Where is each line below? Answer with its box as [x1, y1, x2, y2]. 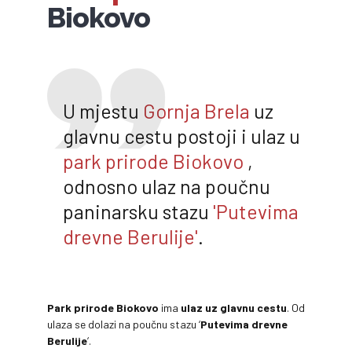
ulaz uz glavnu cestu [181, 301, 287, 315]
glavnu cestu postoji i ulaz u [63, 124, 300, 148]
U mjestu [63, 99, 143, 123]
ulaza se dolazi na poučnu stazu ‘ [47, 317, 200, 332]
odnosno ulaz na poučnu [63, 174, 270, 199]
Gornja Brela [143, 99, 250, 123]
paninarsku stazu [63, 200, 213, 224]
